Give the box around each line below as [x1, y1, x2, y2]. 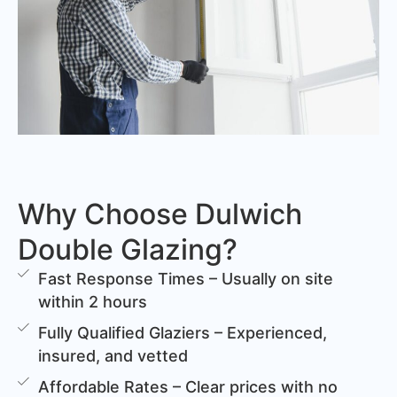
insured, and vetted [38, 346, 189, 365]
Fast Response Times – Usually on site [38, 269, 334, 288]
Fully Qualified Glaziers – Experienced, [38, 323, 328, 342]
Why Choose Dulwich [18, 196, 302, 231]
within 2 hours [38, 292, 148, 311]
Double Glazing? [18, 231, 237, 267]
